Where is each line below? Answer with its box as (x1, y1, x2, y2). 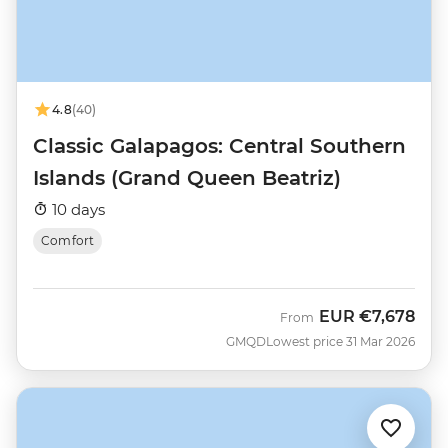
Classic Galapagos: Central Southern (33, 133, 406, 158)
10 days (48, 199, 105, 219)
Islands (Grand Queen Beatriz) (33, 165, 341, 190)
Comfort (41, 232, 95, 248)
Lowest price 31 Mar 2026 (266, 333, 415, 349)
